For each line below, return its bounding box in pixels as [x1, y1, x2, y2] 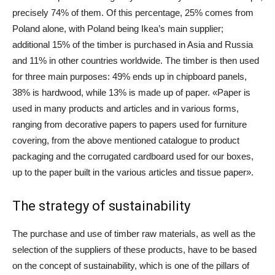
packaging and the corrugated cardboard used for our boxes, [12, 150, 254, 161]
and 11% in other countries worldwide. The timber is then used [12, 55, 259, 66]
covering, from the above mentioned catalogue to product [12, 134, 239, 145]
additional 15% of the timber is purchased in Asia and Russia [12, 39, 253, 50]
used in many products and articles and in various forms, [12, 103, 239, 114]
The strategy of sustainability [12, 198, 190, 214]
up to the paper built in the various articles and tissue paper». [12, 166, 254, 177]
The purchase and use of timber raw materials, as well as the [12, 228, 255, 239]
